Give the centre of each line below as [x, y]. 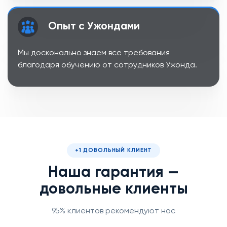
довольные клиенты [113, 190]
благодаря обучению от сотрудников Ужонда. [107, 66]
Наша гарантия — [113, 173]
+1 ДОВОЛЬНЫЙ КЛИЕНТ [113, 150]
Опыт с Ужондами [94, 27]
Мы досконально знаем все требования [94, 53]
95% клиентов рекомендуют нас [113, 212]
